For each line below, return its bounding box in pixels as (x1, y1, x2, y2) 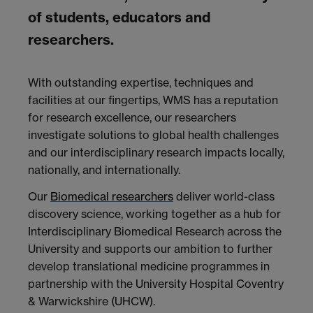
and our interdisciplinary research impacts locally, (28, 145, 284, 160)
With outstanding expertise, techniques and (28, 75, 254, 90)
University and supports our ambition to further (28, 241, 272, 256)
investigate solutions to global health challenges (28, 128, 279, 143)
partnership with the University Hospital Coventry (28, 276, 284, 291)
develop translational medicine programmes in (28, 259, 270, 273)
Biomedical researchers (50, 189, 173, 203)
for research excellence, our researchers (28, 110, 236, 125)
